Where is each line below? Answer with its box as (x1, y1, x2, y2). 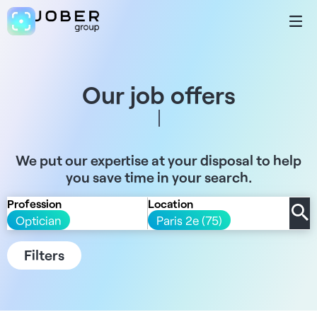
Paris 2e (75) (156, 213, 222, 227)
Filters (24, 246, 64, 263)
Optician (16, 213, 62, 227)
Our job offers (81, 80, 236, 109)
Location (148, 197, 193, 210)
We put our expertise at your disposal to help (16, 151, 301, 168)
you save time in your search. (65, 168, 252, 185)
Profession (7, 197, 62, 210)
